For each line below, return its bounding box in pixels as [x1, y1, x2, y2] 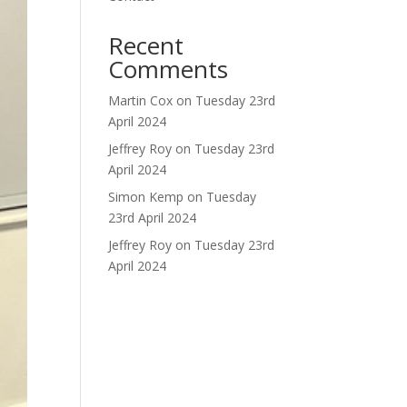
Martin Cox [108, 92, 174, 109]
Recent [108, 29, 184, 62]
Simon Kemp [108, 188, 184, 205]
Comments [108, 53, 229, 85]
